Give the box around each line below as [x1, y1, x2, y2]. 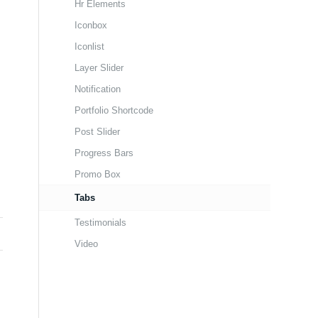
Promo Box [75, 169, 121, 180]
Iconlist [75, 41, 105, 52]
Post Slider [75, 126, 121, 137]
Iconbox [75, 20, 108, 31]
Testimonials [75, 217, 127, 228]
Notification [75, 84, 121, 94]
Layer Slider [75, 62, 124, 73]
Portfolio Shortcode [75, 105, 154, 116]
